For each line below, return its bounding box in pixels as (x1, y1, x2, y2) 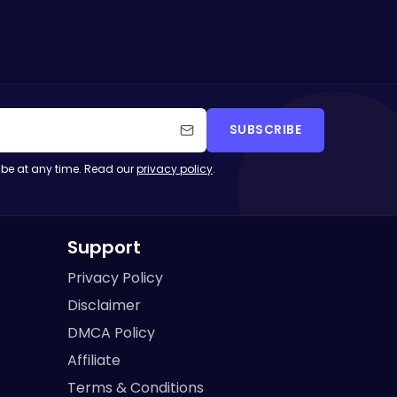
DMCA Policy (67, 323, 155, 343)
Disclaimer (67, 295, 141, 315)
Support (67, 235, 141, 260)
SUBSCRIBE (229, 121, 301, 138)
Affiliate (67, 350, 121, 370)
